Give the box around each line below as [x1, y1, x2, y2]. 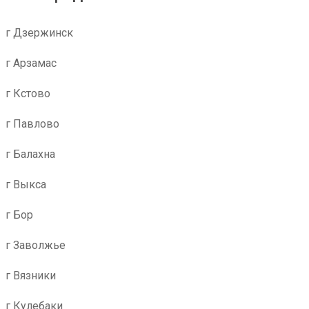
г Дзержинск [6, 26, 73, 39]
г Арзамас [6, 57, 57, 70]
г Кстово [6, 87, 50, 100]
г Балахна [6, 148, 55, 161]
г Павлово [6, 117, 59, 130]
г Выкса [6, 178, 46, 191]
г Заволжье [6, 239, 66, 252]
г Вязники [6, 269, 56, 282]
